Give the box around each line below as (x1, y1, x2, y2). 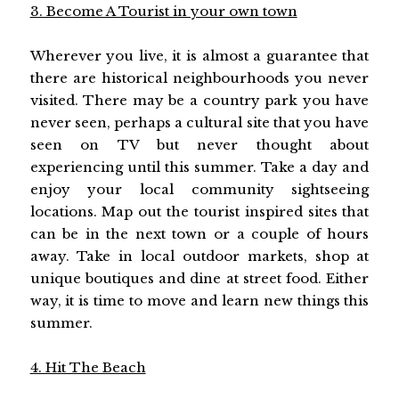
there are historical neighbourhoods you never (29, 69, 370, 86)
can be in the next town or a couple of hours (29, 224, 370, 242)
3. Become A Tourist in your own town (29, 2, 297, 20)
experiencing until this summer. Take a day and (29, 158, 370, 175)
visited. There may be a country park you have (29, 91, 370, 109)
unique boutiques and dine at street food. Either (29, 269, 370, 287)
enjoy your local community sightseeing (29, 180, 370, 198)
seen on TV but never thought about (29, 135, 370, 153)
